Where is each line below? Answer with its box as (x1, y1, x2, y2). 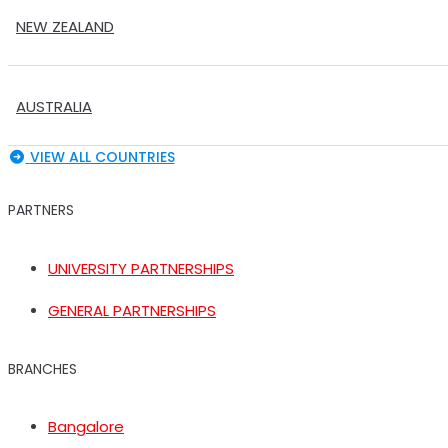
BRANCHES (8, 358, 77, 379)
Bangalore (48, 416, 124, 438)
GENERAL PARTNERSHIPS (48, 300, 216, 321)
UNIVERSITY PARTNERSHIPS (48, 258, 234, 279)
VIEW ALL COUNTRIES (29, 146, 175, 167)
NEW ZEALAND (16, 15, 114, 37)
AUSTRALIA (16, 95, 92, 117)
